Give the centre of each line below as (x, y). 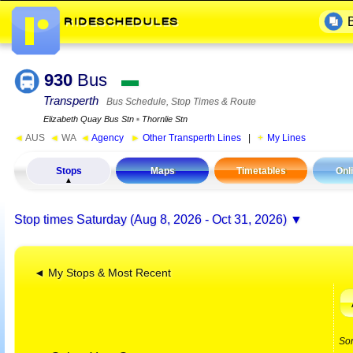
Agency (107, 138)
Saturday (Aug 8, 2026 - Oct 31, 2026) (182, 219)
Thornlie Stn (163, 119)
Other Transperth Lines (191, 138)
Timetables (261, 171)
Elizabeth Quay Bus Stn (90, 119)
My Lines (286, 138)
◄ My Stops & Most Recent (102, 273)
